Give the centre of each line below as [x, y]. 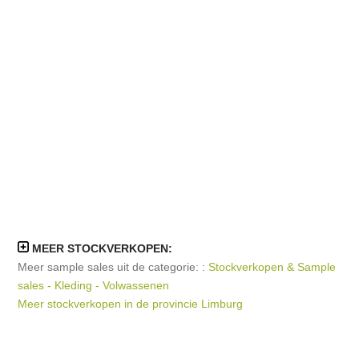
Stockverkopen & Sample [272, 267]
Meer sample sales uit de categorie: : [113, 267]
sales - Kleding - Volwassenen [94, 286]
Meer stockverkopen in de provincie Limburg [131, 304]
